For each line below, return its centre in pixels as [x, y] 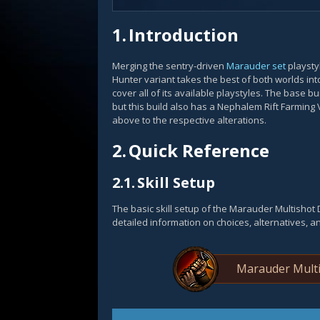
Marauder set [256, 66]
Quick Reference [199, 150]
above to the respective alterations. [189, 120]
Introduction [184, 35]
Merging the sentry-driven [169, 66]
